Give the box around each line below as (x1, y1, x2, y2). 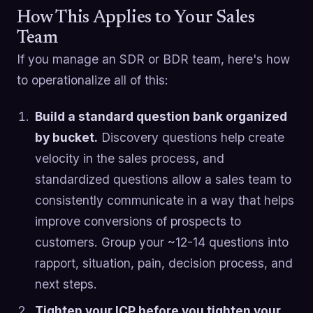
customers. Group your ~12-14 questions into (34, 234, 289, 249)
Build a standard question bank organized (34, 108, 287, 124)
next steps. (34, 276, 97, 291)
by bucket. (34, 129, 98, 145)
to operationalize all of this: (17, 73, 168, 88)
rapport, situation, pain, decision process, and (34, 255, 293, 270)
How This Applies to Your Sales (17, 9, 255, 28)
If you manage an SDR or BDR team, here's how (17, 52, 290, 67)
